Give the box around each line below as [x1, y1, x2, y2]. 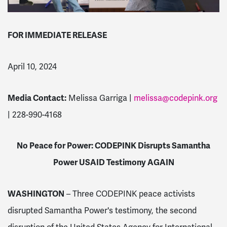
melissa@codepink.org [134, 92, 217, 103]
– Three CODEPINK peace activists [64, 188, 195, 200]
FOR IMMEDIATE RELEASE [8, 29, 107, 41]
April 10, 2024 [8, 61, 57, 72]
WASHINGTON [8, 188, 64, 200]
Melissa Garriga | [66, 92, 134, 103]
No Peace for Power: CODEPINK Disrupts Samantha [17, 140, 210, 152]
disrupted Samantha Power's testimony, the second [8, 205, 197, 216]
